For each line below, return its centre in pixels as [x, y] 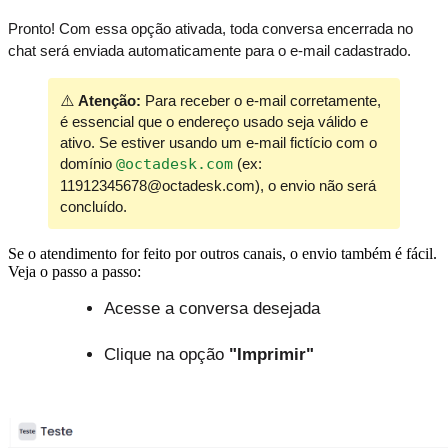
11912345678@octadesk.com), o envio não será [218, 185]
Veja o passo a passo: [74, 271]
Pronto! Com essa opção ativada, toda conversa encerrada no [210, 28]
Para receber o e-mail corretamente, [261, 100]
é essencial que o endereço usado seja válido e [214, 121]
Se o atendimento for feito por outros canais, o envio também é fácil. [222, 253]
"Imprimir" [271, 354]
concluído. [93, 206]
